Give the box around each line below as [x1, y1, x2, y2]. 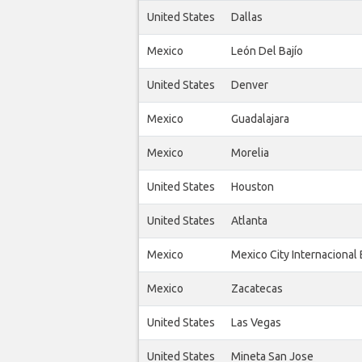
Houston [231, 180, 274, 194]
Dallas [231, 11, 263, 24]
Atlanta [231, 214, 267, 228]
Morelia [231, 146, 269, 160]
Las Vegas [231, 316, 281, 330]
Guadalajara [231, 112, 289, 126]
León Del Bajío [231, 44, 303, 58]
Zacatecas [231, 282, 283, 296]
